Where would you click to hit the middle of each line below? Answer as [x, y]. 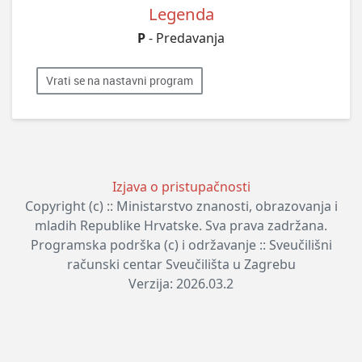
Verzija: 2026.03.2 [181, 283]
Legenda [181, 13]
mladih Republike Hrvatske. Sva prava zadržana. [181, 225]
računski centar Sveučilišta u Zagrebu [181, 264]
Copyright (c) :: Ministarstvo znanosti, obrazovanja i [181, 206]
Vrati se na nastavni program [119, 80]
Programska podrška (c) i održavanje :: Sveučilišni [181, 244]
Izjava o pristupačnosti [181, 186]
